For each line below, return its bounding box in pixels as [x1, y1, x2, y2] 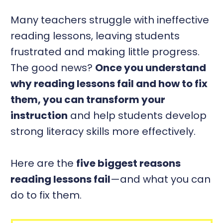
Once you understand [95, 60, 207, 75]
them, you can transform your [10, 92, 166, 107]
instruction [10, 108, 68, 122]
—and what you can [111, 172, 211, 186]
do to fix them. [10, 188, 82, 202]
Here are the [10, 156, 77, 170]
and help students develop [68, 108, 207, 122]
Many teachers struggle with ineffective [10, 12, 210, 27]
